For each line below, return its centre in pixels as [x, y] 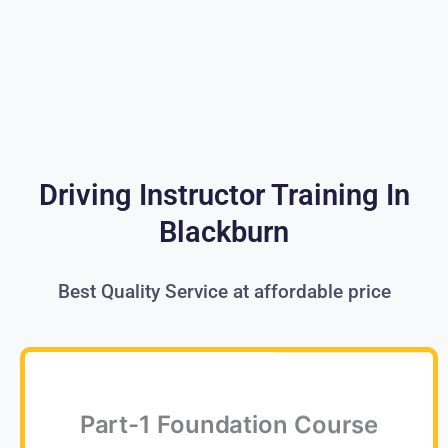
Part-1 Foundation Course [229, 428]
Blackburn [224, 231]
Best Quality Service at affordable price [224, 291]
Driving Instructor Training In [224, 194]
